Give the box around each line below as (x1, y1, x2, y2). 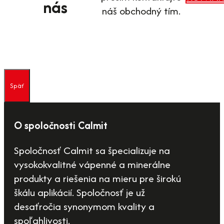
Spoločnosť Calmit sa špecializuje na (14, 143, 170, 158)
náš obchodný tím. (101, 3, 180, 18)
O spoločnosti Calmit (14, 118, 107, 133)
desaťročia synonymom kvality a (14, 199, 154, 214)
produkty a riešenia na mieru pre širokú (14, 171, 181, 186)
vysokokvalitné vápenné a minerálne (14, 157, 170, 172)
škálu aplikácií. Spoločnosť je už (14, 185, 145, 200)
